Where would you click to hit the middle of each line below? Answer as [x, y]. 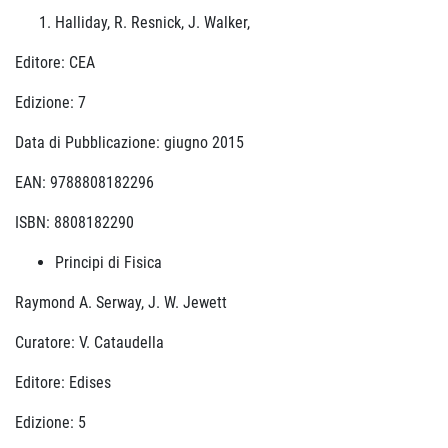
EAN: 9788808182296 [84, 182]
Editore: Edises [63, 382]
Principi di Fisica [108, 262]
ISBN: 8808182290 [74, 222]
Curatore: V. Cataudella [89, 342]
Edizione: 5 [50, 422]
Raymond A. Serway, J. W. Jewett [121, 302]
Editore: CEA [55, 62]
